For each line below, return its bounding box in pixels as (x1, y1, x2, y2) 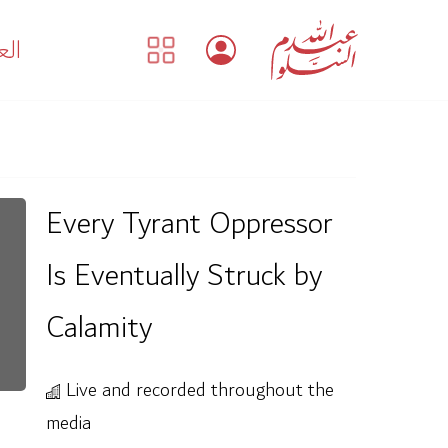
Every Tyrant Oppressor (46, 198, 333, 250)
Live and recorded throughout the (61, 374, 334, 407)
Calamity (46, 302, 152, 354)
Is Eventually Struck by (46, 250, 322, 302)
